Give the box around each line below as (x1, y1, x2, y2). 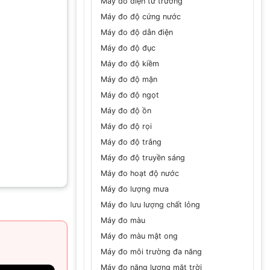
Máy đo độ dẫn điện (101, 27, 173, 37)
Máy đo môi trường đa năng (101, 246, 202, 256)
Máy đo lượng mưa (101, 184, 169, 193)
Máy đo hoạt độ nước (101, 168, 179, 178)
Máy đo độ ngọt (101, 90, 159, 99)
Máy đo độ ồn (101, 105, 151, 115)
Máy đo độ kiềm (101, 58, 159, 68)
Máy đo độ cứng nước (101, 11, 181, 21)
